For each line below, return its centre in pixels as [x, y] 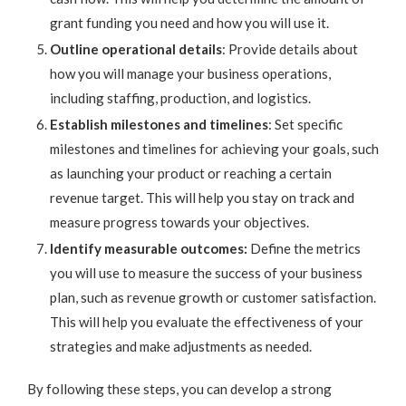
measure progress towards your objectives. [179, 222]
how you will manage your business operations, [190, 74]
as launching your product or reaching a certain [191, 174]
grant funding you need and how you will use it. [189, 23]
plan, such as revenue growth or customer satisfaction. [213, 298]
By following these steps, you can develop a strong [179, 389]
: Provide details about [290, 49]
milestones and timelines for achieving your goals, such [214, 149]
